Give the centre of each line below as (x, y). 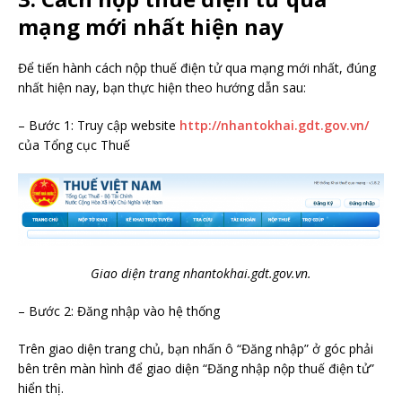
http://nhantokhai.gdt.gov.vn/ (274, 125)
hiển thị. (41, 389)
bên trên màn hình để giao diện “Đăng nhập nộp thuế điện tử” (196, 369)
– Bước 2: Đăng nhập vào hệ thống (119, 311)
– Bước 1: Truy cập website (99, 125)
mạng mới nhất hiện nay (151, 26)
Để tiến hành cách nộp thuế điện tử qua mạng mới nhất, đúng (197, 67)
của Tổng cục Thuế (74, 144)
